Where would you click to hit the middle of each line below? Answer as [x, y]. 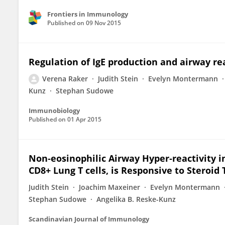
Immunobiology [54, 110]
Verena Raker [65, 79]
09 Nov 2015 [103, 23]
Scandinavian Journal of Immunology [89, 219]
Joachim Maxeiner [109, 187]
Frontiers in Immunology [88, 14]
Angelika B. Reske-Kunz [136, 199]
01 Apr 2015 [84, 119]
